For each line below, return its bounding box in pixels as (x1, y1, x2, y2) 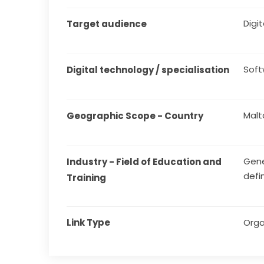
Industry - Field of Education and (67, 156, 222, 168)
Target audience (67, 18, 147, 30)
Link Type (67, 216, 111, 229)
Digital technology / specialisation (67, 64, 230, 76)
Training (67, 171, 107, 184)
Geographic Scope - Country (67, 110, 204, 122)
